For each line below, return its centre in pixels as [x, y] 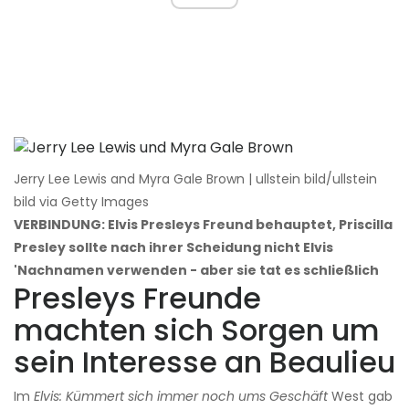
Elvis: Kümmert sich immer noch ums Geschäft [181, 397]
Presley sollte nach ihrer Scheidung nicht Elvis [173, 248]
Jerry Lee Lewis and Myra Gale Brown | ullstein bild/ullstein [195, 179]
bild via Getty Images [81, 202]
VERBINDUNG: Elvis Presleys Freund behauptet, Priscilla [203, 225]
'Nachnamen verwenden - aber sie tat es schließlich [196, 271]
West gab [360, 397]
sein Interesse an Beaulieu [204, 362]
